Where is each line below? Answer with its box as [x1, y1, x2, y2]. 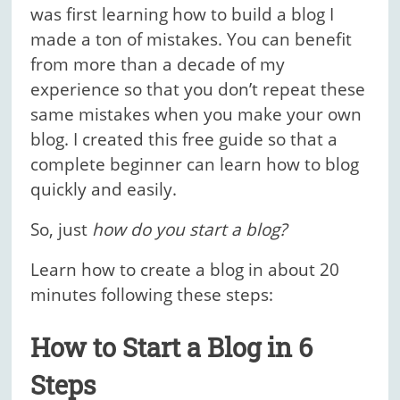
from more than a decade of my [30, 53, 286, 77]
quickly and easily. [30, 178, 178, 202]
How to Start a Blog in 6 [30, 330, 313, 365]
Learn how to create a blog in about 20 [30, 258, 340, 282]
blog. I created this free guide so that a [30, 128, 338, 152]
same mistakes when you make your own [30, 103, 362, 127]
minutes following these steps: [30, 283, 274, 307]
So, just [30, 218, 93, 242]
